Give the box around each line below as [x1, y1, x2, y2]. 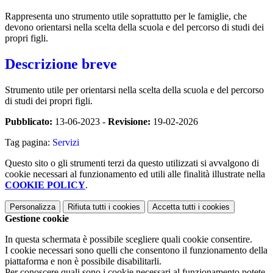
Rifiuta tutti [68, 202, 106, 211]
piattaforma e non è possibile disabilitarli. [5, 255, 161, 266]
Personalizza [10, 202, 55, 211]
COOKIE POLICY [5, 179, 85, 190]
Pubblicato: [5, 116, 52, 127]
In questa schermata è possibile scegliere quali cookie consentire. [5, 233, 252, 244]
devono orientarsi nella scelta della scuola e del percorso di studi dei [5, 21, 264, 32]
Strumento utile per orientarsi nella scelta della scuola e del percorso [5, 84, 264, 95]
